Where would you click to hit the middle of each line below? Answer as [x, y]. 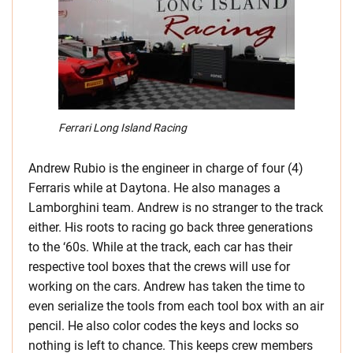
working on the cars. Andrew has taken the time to [167, 286]
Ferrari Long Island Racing [123, 127]
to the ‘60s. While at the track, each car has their [160, 247]
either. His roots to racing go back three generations [171, 227]
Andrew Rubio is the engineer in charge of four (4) [166, 168]
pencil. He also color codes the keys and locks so [163, 325]
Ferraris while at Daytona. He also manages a [154, 188]
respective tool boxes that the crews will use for [159, 266]
